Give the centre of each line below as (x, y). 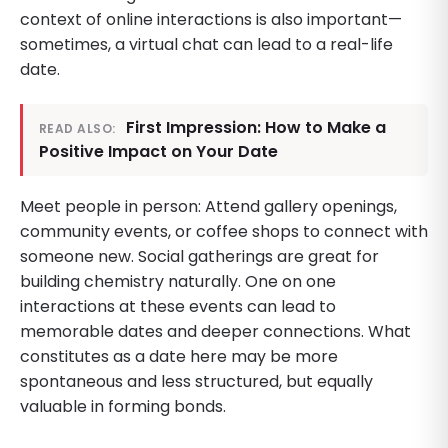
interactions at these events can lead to (178, 306)
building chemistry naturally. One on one (178, 281)
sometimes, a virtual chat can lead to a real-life (206, 44)
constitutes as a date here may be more (179, 356)
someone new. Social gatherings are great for (199, 256)
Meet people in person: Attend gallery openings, (208, 206)
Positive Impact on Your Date (158, 151)
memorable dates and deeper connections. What (215, 331)
